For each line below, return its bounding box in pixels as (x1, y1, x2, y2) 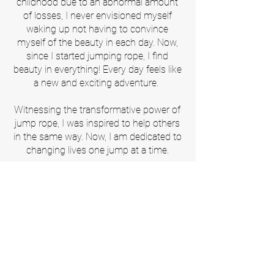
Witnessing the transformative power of (14, 104, 180, 116)
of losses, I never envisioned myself (23, 10, 172, 22)
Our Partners (59, 180, 136, 203)
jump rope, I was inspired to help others (15, 117, 180, 130)
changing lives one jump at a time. (26, 144, 169, 157)
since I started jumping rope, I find (26, 50, 168, 62)
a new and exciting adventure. (34, 77, 161, 89)
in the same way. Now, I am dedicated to (13, 131, 182, 143)
